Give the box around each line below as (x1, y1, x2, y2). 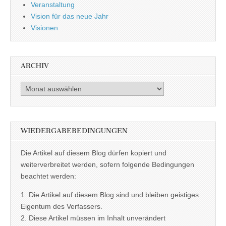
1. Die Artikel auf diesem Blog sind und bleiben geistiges (21, 191, 199, 199)
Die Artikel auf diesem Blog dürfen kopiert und (21, 149, 166, 157)
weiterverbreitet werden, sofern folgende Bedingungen (21, 160, 194, 169)
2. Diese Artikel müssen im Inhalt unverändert (21, 214, 165, 222)
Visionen (31, 23, 58, 32)
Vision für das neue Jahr (31, 12, 108, 20)
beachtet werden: (21, 172, 76, 181)
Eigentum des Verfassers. (21, 202, 102, 211)
